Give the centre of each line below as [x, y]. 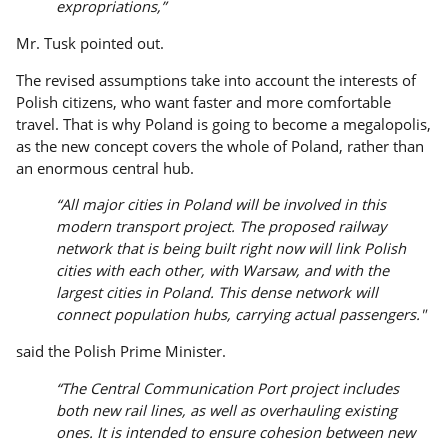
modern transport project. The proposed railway [221, 226]
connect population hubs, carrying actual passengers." [241, 314]
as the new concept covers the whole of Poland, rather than [220, 145]
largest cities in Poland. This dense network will [217, 292]
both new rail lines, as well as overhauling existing [227, 409]
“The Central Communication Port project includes [228, 387]
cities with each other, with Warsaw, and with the [223, 270]
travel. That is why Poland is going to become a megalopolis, [224, 123]
